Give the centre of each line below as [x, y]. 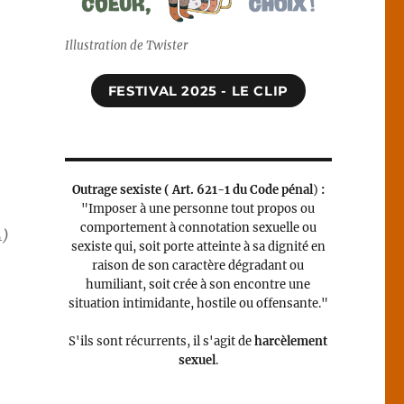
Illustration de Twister [127, 45]
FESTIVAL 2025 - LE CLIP [198, 91]
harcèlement [291, 342]
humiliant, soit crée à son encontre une [198, 285]
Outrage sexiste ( [122, 190]
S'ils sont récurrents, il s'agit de [162, 342]
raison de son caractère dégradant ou [198, 266]
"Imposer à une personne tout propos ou [198, 209]
